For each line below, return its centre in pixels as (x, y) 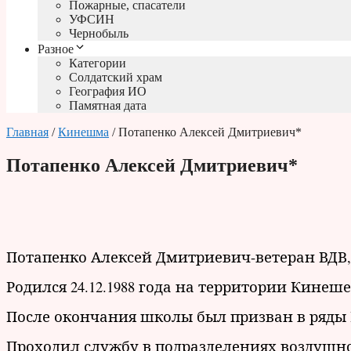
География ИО (108, 92)
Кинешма (83, 132)
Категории (98, 63)
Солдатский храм (116, 78)
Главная (27, 132)
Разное (56, 49)
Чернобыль (99, 34)
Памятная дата (108, 106)
